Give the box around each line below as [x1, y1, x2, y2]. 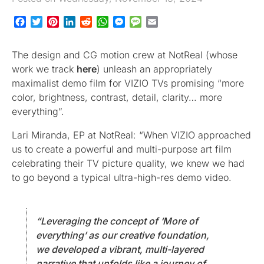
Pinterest [59, 15, 97, 28]
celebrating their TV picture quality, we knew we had [12, 157, 245, 169]
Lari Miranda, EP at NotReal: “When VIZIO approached [12, 128, 251, 141]
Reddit [92, 15, 120, 28]
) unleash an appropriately [97, 62, 212, 75]
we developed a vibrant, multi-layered [36, 243, 204, 255]
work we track [12, 62, 77, 75]
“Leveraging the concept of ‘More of [36, 214, 198, 227]
